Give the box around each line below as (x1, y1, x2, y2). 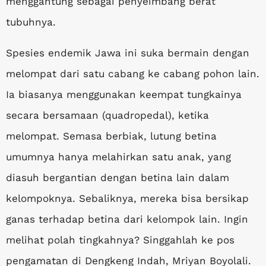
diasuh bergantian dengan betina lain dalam (6, 172, 229, 183)
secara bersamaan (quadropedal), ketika (6, 109, 209, 121)
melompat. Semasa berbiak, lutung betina (6, 130, 217, 142)
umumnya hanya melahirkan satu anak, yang (6, 151, 231, 163)
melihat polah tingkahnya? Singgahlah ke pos (6, 234, 235, 246)
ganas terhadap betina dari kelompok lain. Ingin (6, 213, 248, 225)
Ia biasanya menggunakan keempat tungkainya (6, 88, 242, 100)
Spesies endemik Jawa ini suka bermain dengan (6, 47, 249, 59)
